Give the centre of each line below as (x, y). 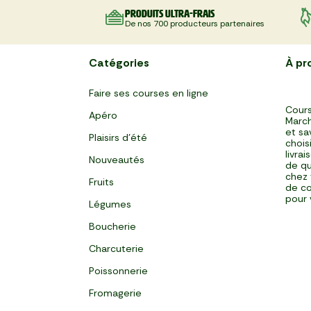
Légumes (110, 204)
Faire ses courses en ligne (149, 93)
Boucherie (112, 226)
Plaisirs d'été (118, 137)
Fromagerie (115, 293)
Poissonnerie (118, 271)
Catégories (119, 63)
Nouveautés (117, 160)
